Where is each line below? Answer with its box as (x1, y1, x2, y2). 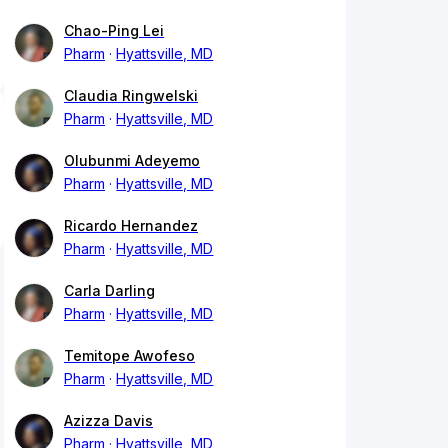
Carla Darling (64, 282, 155, 300)
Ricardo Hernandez (64, 217, 198, 235)
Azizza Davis (64, 412, 153, 430)
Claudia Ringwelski (64, 87, 198, 105)
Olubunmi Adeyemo (64, 152, 200, 170)
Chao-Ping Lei (64, 22, 164, 40)
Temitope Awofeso (64, 347, 195, 365)
